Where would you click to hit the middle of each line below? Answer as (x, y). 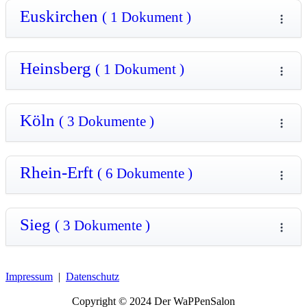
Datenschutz (93, 276)
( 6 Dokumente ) (145, 173)
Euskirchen (61, 16)
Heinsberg (58, 68)
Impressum (29, 276)
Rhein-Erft (59, 172)
